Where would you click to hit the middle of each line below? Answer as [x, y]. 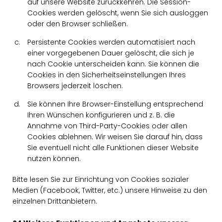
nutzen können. [54, 159]
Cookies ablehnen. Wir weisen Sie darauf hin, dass [115, 137]
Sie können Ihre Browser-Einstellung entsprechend [115, 104]
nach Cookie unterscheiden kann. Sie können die [113, 64]
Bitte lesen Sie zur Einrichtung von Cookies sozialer [101, 179]
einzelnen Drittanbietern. [55, 201]
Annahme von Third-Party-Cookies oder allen [107, 126]
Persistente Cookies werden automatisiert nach [111, 42]
